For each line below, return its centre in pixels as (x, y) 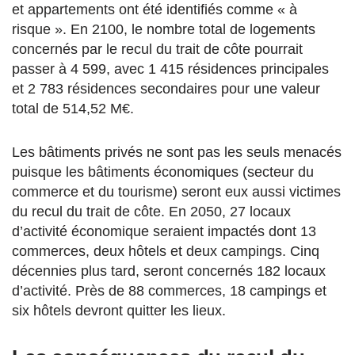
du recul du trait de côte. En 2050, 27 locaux (151, 211)
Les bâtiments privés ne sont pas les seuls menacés (177, 152)
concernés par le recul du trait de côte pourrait (157, 49)
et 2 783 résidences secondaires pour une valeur (166, 88)
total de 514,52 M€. (73, 108)
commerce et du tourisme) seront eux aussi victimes (176, 191)
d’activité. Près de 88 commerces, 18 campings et (169, 290)
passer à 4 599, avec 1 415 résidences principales (170, 69)
